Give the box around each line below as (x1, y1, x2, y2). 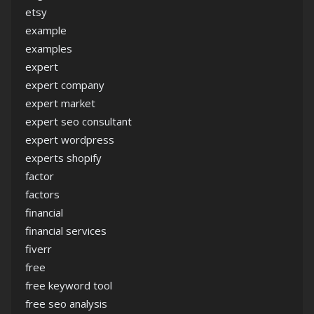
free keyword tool (25, 278, 112, 293)
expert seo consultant (25, 114, 132, 129)
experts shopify (25, 151, 102, 165)
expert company (25, 78, 104, 93)
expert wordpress (25, 132, 114, 147)
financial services (25, 224, 107, 238)
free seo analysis (25, 296, 107, 311)
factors (25, 187, 60, 202)
